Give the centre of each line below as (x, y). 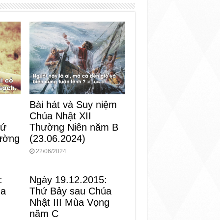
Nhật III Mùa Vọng (70, 202)
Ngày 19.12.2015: (69, 179)
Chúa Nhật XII (61, 116)
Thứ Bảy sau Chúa (71, 191)
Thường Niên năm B (74, 127)
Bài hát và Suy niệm (73, 104)
